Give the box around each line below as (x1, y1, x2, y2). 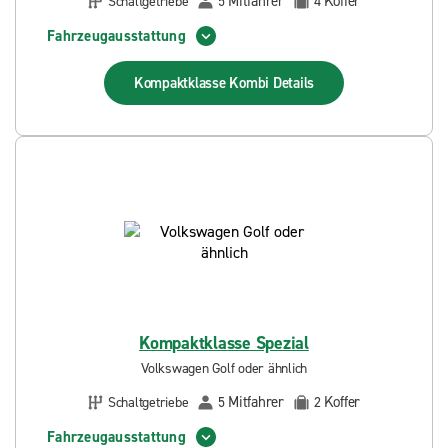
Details (272, 73, 315, 93)
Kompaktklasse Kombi (133, 73, 273, 93)
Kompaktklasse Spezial (139, 331, 309, 355)
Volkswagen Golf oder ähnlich (141, 359, 307, 378)
